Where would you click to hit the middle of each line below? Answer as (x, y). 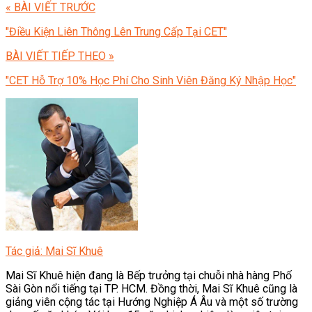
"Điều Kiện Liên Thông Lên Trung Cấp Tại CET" (116, 31)
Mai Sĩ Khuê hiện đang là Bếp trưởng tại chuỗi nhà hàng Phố (149, 275)
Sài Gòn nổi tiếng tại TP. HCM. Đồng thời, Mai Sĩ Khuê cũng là (151, 288)
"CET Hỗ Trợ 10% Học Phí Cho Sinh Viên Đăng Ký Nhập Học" (151, 80)
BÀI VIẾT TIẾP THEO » (60, 56)
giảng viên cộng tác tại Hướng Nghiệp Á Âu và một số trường (152, 302)
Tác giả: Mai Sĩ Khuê (54, 251)
